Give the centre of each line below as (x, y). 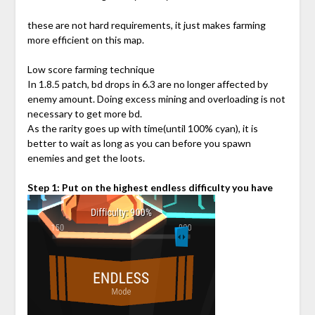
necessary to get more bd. (84, 114)
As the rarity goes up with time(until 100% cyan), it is (142, 129)
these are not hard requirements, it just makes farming (146, 25)
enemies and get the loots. (86, 158)
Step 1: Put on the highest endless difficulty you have (150, 188)
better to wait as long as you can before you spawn (139, 143)
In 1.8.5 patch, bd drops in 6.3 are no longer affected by (147, 84)
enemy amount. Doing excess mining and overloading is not (156, 99)
